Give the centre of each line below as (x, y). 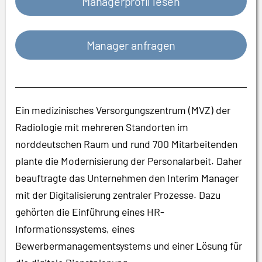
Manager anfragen (131, 45)
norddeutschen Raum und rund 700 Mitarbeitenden (126, 144)
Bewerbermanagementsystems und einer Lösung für (129, 246)
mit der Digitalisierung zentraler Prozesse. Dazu (118, 195)
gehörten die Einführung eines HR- (90, 212)
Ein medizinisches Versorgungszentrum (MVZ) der (123, 110)
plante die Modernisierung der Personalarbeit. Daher (129, 161)
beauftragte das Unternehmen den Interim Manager (127, 178)
